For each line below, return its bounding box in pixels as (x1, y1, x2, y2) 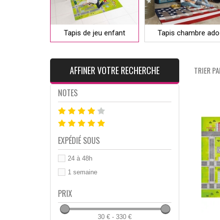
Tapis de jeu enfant (63, 28, 125, 37)
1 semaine (68, 168, 97, 176)
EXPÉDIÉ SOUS (58, 134, 100, 146)
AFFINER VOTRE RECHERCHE (69, 63, 160, 77)
